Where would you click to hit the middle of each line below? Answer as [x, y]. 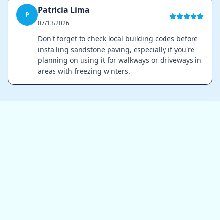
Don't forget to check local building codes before [118, 39]
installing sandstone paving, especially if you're [116, 50]
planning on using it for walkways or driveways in [120, 60]
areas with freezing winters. [84, 71]
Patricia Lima [64, 10]
